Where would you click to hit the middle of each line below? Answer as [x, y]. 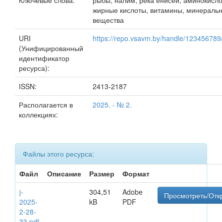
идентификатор [44, 58]
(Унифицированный [51, 48]
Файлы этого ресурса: [58, 154]
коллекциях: [38, 114]
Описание [64, 173]
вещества [108, 20]
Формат [136, 173]
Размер [102, 173]
